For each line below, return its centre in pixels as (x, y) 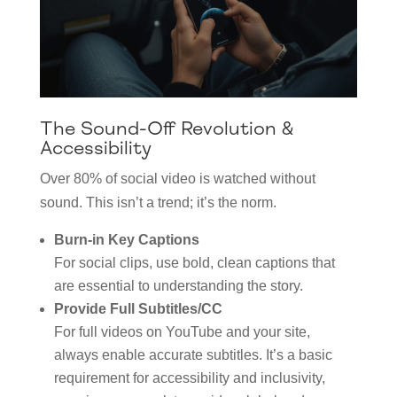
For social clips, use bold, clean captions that (194, 263)
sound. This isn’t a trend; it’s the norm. (158, 203)
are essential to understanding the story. (178, 286)
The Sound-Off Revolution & (166, 129)
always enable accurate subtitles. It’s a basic (193, 355)
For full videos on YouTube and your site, (182, 332)
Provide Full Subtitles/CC (138, 309)
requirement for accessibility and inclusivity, (189, 378)
